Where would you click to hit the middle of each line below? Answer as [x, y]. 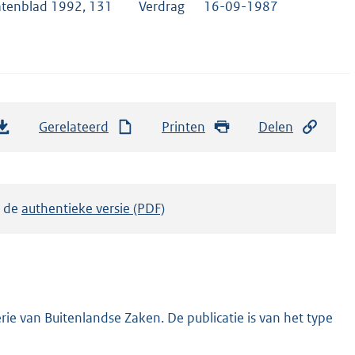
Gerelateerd [74, 126]
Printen [183, 126]
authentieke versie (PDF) [93, 209]
